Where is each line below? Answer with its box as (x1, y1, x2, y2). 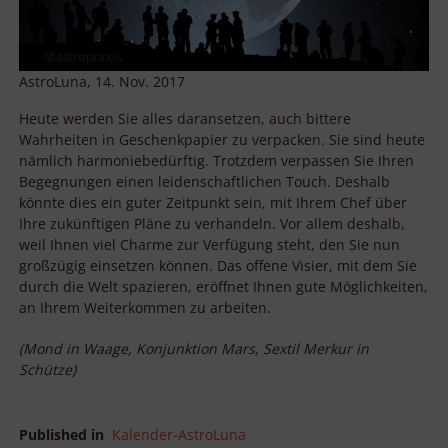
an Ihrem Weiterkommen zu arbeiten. (19, 297, 271, 317)
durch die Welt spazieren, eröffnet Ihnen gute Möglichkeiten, (19, 276, 428, 296)
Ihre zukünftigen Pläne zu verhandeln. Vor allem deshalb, (19, 213, 405, 233)
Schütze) (19, 359, 76, 379)
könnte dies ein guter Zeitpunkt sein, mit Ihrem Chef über (19, 192, 407, 212)
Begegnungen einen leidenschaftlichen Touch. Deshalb (19, 171, 390, 191)
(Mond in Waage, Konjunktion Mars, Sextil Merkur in (19, 338, 369, 358)
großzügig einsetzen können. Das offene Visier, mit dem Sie (19, 255, 417, 275)
